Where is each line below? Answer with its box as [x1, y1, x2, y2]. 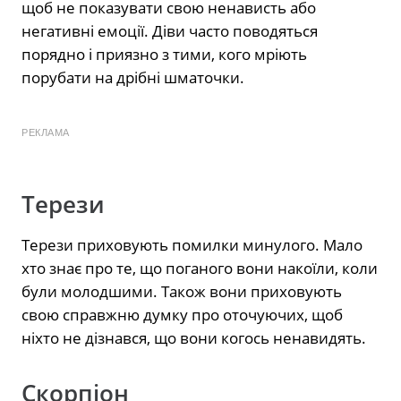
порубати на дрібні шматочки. [21, 66, 244, 88]
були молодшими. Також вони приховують [21, 280, 342, 302]
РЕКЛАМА [21, 126, 70, 138]
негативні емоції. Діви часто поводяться [21, 20, 318, 41]
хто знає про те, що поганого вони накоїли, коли [21, 257, 378, 278]
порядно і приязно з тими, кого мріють [21, 43, 307, 64]
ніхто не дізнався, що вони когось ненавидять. [21, 327, 366, 348]
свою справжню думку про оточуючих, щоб [21, 303, 343, 325]
